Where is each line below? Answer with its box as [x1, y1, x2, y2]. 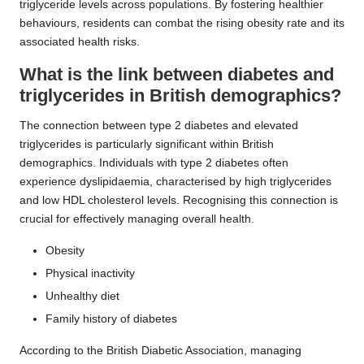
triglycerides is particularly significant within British [19, 137, 274, 150]
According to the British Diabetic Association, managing [19, 344, 301, 357]
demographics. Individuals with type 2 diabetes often [19, 156, 288, 169]
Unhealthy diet [45, 290, 119, 303]
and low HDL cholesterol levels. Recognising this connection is [19, 193, 338, 206]
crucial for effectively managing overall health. [19, 212, 254, 225]
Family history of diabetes [45, 313, 177, 326]
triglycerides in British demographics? [19, 84, 341, 106]
